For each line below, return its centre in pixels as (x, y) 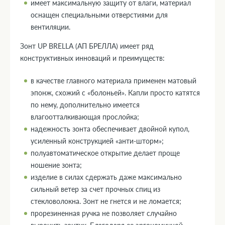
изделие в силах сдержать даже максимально (106, 177)
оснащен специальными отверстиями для (99, 15)
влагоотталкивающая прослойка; (86, 117)
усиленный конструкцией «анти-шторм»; (97, 141)
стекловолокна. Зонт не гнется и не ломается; (106, 201)
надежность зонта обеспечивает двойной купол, (110, 129)
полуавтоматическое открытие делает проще (105, 153)
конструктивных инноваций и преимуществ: (93, 58)
